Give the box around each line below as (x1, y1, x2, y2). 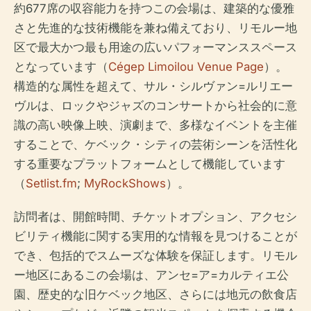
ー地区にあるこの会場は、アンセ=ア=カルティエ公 (14, 268, 289, 282)
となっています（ (14, 60, 108, 74)
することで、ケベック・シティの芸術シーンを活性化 (14, 137, 297, 151)
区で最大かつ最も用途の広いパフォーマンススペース (14, 40, 297, 54)
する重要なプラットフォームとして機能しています (14, 157, 285, 171)
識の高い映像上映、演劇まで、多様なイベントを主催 (14, 118, 297, 132)
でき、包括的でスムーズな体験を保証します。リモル (14, 249, 297, 262)
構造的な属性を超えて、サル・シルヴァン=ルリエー (14, 79, 293, 93)
